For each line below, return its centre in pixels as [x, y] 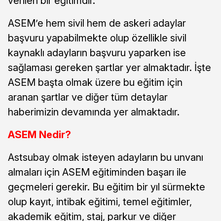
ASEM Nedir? [39, 134]
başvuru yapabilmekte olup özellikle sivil [97, 38]
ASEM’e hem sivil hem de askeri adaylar [97, 23]
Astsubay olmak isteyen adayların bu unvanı [106, 157]
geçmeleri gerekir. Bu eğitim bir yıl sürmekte [107, 187]
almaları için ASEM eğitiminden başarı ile [97, 172]
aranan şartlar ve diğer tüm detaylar [88, 97]
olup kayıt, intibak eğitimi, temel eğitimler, [100, 202]
